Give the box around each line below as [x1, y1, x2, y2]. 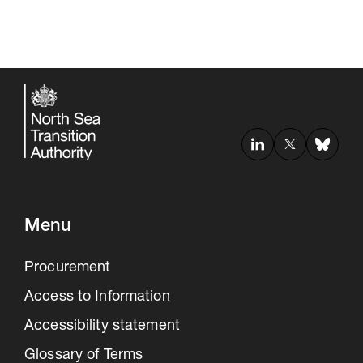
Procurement [24, 260, 111, 275]
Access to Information [24, 289, 170, 305]
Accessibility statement [24, 318, 180, 334]
